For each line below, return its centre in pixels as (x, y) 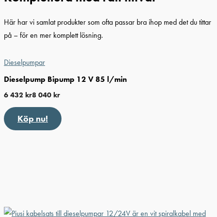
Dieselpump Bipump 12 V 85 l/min (65, 79)
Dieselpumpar (24, 62)
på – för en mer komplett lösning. (54, 35)
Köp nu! (33, 119)
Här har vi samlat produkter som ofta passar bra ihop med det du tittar (108, 22)
